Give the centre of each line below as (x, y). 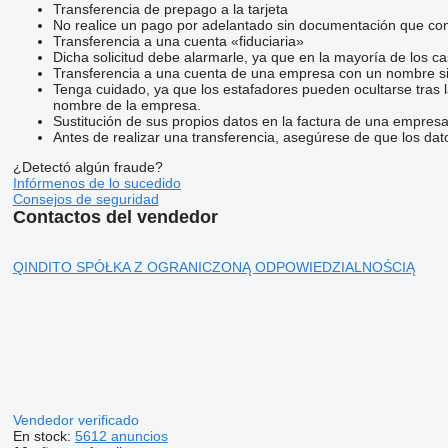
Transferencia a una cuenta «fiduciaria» (178, 40)
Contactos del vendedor (115, 216)
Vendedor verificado (77, 419)
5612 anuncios (121, 435)
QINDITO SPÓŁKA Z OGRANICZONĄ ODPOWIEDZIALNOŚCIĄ (213, 266)
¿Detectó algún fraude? (87, 166)
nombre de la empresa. (126, 104)
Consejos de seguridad (85, 198)
